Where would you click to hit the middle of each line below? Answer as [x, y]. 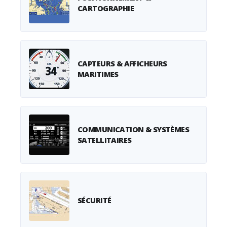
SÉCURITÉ [94, 200]
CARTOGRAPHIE [106, 8]
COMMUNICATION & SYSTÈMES [134, 129]
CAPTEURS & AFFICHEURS [122, 63]
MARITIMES [98, 74]
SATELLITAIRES [105, 140]
